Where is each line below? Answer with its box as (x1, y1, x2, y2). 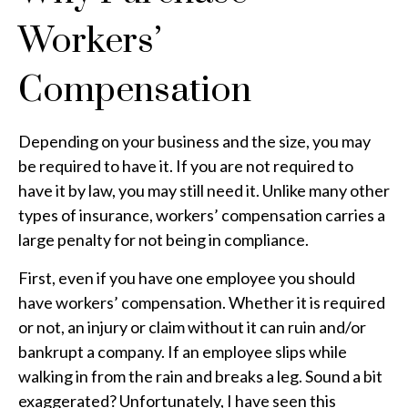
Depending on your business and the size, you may (18, 130, 371, 151)
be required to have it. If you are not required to (18, 155, 353, 176)
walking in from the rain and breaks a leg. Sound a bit (18, 365, 382, 386)
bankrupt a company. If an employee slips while (18, 341, 347, 362)
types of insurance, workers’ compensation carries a (18, 204, 385, 225)
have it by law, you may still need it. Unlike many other (18, 179, 390, 200)
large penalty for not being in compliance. (18, 229, 309, 250)
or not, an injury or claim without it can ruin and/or (18, 316, 366, 337)
